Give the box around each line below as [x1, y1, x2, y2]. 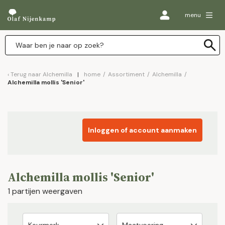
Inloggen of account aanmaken [88, 126, 197, 135]
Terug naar [11, 70, 43, 78]
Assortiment [108, 70, 145, 78]
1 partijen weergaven [8, 186, 82, 196]
